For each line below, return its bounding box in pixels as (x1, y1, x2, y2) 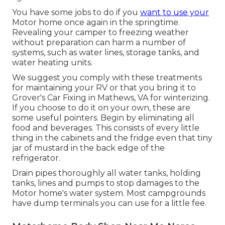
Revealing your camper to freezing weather (12, 28, 189, 38)
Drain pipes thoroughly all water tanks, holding (12, 168, 201, 178)
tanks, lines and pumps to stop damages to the (12, 178, 199, 188)
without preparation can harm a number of (12, 38, 186, 48)
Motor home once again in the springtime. (12, 18, 180, 28)
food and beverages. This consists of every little (12, 123, 199, 133)
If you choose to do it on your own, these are (12, 103, 190, 113)
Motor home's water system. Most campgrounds (12, 188, 205, 198)
